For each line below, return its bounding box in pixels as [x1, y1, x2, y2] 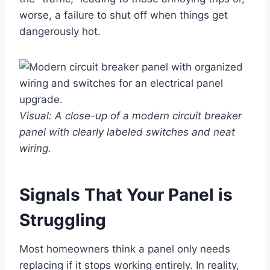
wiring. [19, 142, 51, 155]
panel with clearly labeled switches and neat [19, 126, 235, 139]
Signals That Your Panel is [19, 184, 233, 206]
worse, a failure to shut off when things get [19, 9, 228, 22]
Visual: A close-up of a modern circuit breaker [19, 110, 242, 122]
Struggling [19, 210, 106, 231]
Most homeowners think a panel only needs [19, 243, 230, 256]
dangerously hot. [19, 25, 101, 38]
